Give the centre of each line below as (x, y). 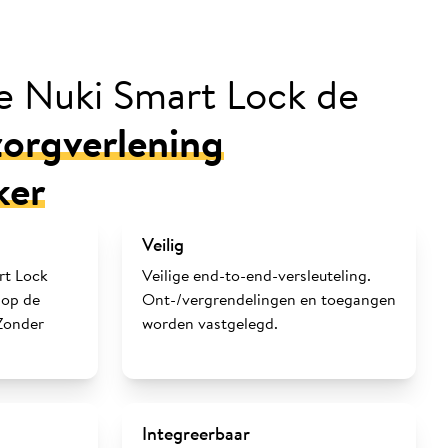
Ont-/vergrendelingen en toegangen (269, 299)
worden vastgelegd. (210, 323)
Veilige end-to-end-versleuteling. (256, 275)
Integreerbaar (196, 433)
